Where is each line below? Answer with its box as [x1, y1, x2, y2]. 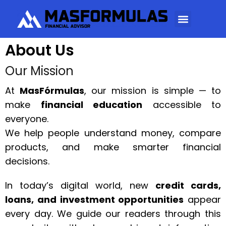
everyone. [5, 112, 48, 125]
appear [184, 193, 221, 206]
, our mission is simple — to [84, 84, 221, 97]
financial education [40, 98, 142, 111]
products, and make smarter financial [5, 141, 221, 153]
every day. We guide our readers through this [5, 207, 221, 220]
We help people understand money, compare [5, 127, 221, 139]
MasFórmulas [20, 84, 85, 97]
